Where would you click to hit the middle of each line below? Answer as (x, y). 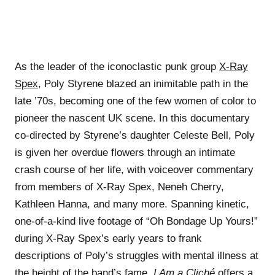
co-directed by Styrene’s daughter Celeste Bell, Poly (135, 135)
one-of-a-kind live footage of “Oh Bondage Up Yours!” (136, 221)
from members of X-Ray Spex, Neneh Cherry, (119, 187)
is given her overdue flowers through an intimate (125, 152)
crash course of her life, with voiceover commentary (134, 169)
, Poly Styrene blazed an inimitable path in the (143, 83)
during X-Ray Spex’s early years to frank (108, 238)
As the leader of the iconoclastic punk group (117, 66)
